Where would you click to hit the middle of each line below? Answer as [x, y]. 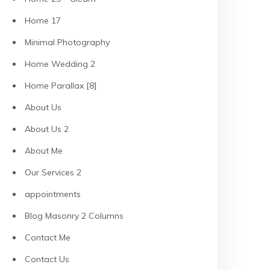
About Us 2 [47, 129]
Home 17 [43, 20]
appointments [53, 194]
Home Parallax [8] [61, 86]
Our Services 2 [53, 172]
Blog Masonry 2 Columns [74, 216]
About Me [44, 151]
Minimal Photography [67, 42]
